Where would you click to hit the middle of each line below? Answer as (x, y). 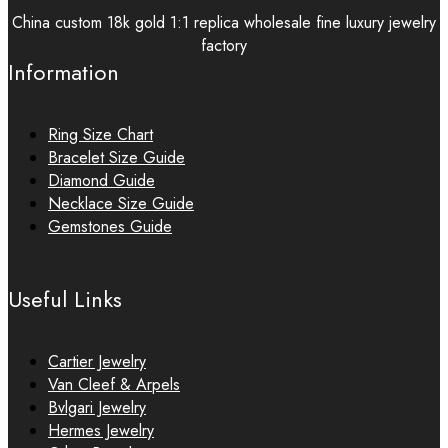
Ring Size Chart (100, 134)
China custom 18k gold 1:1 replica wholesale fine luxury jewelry (224, 22)
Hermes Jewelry (101, 430)
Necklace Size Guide (121, 203)
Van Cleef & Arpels (114, 384)
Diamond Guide (101, 180)
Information (63, 72)
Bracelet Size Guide (116, 157)
